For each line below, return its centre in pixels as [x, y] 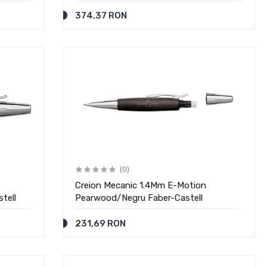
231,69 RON [101, 223]
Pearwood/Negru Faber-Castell [139, 198]
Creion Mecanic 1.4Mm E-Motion [141, 185]
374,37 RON [101, 15]
